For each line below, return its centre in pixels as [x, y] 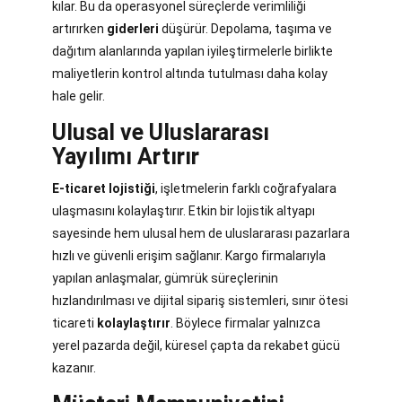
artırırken [79, 29]
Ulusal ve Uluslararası [161, 133]
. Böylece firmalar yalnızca [245, 323]
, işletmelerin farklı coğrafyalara [246, 189]
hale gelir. [79, 96]
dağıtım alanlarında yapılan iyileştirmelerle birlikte [192, 52]
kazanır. [74, 368]
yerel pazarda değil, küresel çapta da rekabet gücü [196, 346]
